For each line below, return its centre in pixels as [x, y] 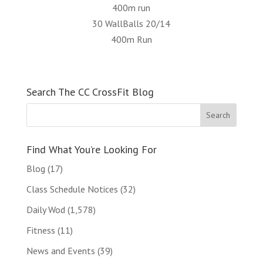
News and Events [60, 251]
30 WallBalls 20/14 [131, 23]
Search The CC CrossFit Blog [90, 92]
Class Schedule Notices [72, 189]
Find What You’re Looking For [91, 149]
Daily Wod [45, 210]
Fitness [41, 230]
